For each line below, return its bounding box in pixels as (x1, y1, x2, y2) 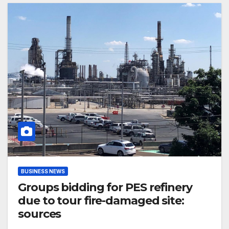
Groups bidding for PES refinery (18, 180, 192, 195)
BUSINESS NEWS (21, 168, 65, 175)
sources (18, 207, 61, 221)
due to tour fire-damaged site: (18, 194, 184, 208)
